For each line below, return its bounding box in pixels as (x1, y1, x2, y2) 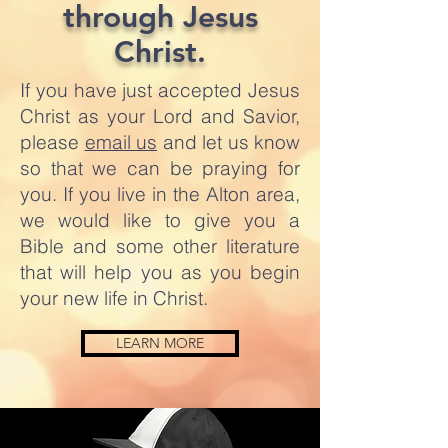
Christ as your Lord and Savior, (20, 104, 300, 128)
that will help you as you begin (20, 260, 300, 284)
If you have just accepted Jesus (20, 78, 300, 102)
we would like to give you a (20, 208, 300, 232)
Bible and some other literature (20, 234, 300, 258)
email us (84, 130, 157, 154)
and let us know (157, 130, 300, 154)
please (20, 130, 85, 154)
